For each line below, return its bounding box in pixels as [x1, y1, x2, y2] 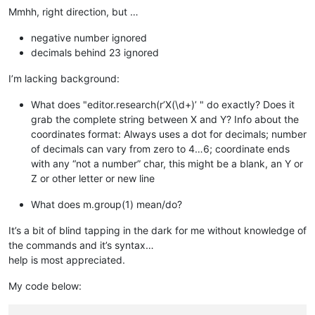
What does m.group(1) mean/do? [31, 198, 182, 211]
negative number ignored [31, 32, 147, 44]
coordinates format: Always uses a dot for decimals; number [31, 128, 307, 141]
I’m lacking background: [8, 72, 120, 85]
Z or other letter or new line [31, 172, 155, 185]
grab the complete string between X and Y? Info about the [31, 113, 299, 126]
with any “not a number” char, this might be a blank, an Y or [31, 157, 303, 170]
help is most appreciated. [8, 254, 125, 266]
